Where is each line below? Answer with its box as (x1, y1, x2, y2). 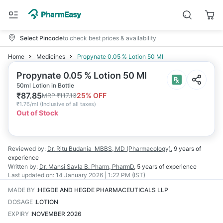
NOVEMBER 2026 (32, 210, 82, 218)
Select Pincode (20, 34, 63, 42)
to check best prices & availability (63, 34, 156, 42)
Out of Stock (16, 109, 58, 117)
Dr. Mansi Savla (39, 163, 83, 170)
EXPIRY (8, 210, 29, 218)
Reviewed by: (8, 145, 46, 152)
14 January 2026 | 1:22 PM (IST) (56, 171, 145, 179)
